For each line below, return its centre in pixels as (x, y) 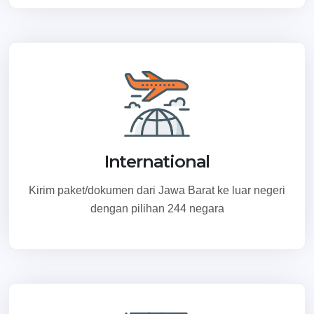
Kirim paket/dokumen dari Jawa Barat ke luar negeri (157, 190)
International (157, 161)
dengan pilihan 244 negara (157, 208)
